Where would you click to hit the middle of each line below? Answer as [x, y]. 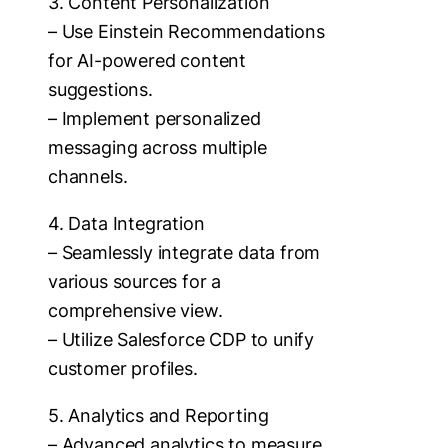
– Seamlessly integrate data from [184, 252]
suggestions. [100, 89]
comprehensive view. [135, 310]
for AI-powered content [147, 60]
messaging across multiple [157, 147]
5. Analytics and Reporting [158, 415]
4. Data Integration [126, 223]
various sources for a [135, 281]
